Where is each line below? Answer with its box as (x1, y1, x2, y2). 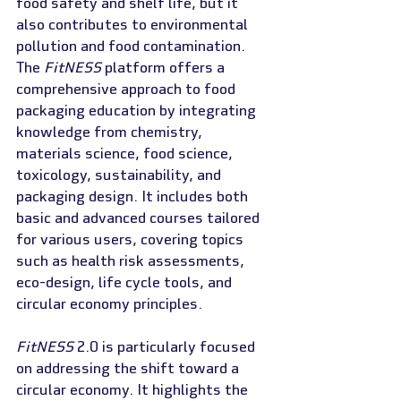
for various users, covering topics (16, 230, 247, 249)
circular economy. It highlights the (16, 380, 252, 399)
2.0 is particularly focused (73, 337, 259, 356)
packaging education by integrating (16, 101, 260, 120)
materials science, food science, (16, 144, 236, 163)
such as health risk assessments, (16, 252, 248, 270)
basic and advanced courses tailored (16, 209, 263, 227)
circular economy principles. (16, 294, 202, 313)
